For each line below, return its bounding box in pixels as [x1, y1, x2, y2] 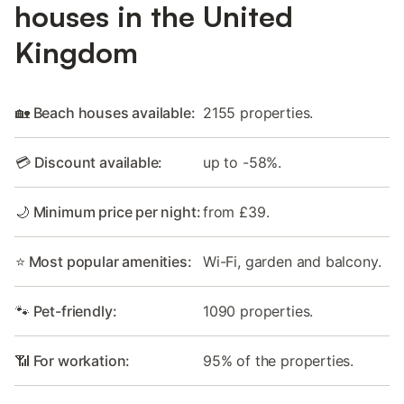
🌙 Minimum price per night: [15, 203, 201, 222]
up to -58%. [203, 153, 282, 172]
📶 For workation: [15, 352, 131, 371]
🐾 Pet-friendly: [15, 302, 117, 321]
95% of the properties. [203, 352, 354, 371]
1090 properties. [203, 302, 314, 321]
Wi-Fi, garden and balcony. [203, 252, 381, 271]
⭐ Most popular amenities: [15, 252, 192, 271]
